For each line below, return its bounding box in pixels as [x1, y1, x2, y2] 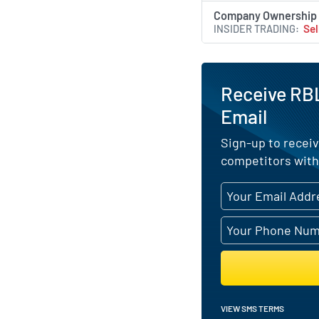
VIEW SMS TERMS [221, 303, 284, 313]
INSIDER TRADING [214, 21, 296, 35]
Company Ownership [214, 8, 318, 22]
